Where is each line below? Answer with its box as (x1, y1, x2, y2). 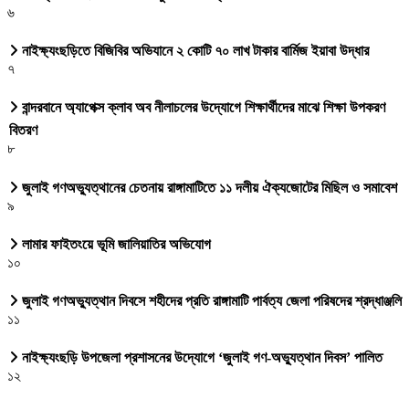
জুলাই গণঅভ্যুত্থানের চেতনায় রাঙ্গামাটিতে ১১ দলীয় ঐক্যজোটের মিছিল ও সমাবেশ (18, 179, 397, 195)
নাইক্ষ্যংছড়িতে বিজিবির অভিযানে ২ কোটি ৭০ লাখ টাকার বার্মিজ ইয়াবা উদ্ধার (18, 43, 369, 59)
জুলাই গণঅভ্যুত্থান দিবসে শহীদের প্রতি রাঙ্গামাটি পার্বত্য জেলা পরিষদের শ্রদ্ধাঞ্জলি (18, 293, 402, 309)
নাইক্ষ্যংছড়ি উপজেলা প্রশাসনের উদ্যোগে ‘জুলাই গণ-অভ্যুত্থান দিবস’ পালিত (18, 350, 383, 366)
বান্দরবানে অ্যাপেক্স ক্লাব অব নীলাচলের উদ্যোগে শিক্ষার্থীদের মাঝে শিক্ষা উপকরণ (18, 100, 385, 116)
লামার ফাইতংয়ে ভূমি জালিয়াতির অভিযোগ (18, 236, 211, 252)
